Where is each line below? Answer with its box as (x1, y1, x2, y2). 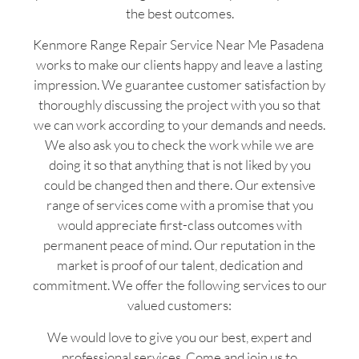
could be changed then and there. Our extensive (43, 176, 316, 194)
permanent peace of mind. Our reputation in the (43, 236, 316, 254)
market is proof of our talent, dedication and (56, 256, 303, 274)
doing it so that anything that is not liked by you (48, 156, 311, 174)
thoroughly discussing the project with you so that (38, 96, 321, 114)
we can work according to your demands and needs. (34, 116, 325, 134)
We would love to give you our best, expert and (47, 328, 312, 345)
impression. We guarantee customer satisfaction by (34, 76, 325, 94)
